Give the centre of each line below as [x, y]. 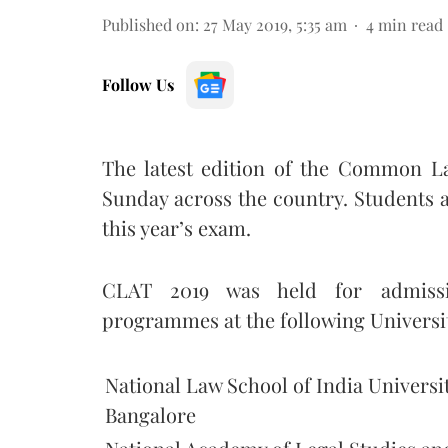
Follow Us [138, 84]
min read [410, 24]
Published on [148, 24]
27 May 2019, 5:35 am [275, 24]
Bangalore [150, 414]
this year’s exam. [176, 227]
